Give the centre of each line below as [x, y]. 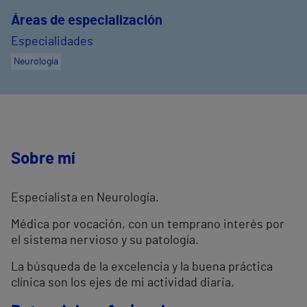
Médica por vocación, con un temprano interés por [148, 225]
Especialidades [52, 42]
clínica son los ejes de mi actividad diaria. [123, 283]
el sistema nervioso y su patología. [105, 241]
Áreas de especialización [87, 21]
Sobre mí [43, 159]
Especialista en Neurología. [85, 198]
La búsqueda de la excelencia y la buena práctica [142, 268]
